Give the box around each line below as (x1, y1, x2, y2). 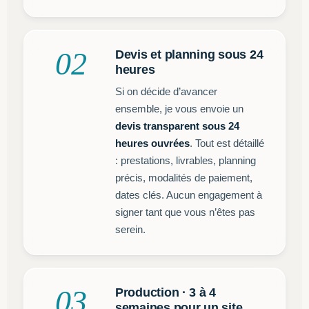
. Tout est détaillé (190, 137, 264, 149)
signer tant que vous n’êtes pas (115, 206, 255, 218)
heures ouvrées (115, 137, 190, 149)
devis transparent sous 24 (115, 120, 239, 132)
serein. (115, 223, 146, 235)
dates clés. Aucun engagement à (115, 189, 262, 201)
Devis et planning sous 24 (115, 48, 263, 61)
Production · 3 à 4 (115, 286, 217, 299)
